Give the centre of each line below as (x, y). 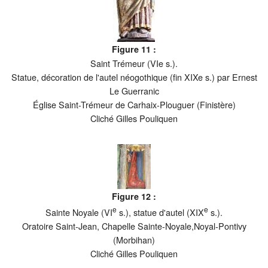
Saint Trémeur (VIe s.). (134, 63)
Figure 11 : (134, 49)
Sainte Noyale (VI (79, 212)
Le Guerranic (134, 90)
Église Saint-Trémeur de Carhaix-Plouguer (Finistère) (134, 104)
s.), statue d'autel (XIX (160, 212)
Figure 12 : (134, 197)
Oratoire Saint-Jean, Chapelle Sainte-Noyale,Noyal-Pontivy (134, 226)
